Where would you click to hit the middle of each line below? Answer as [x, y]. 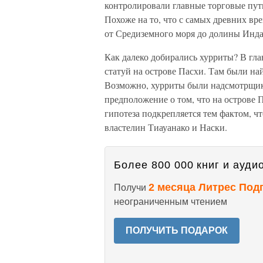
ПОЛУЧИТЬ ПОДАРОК [177, 230]
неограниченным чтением [171, 202]
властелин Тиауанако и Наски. [166, 127]
